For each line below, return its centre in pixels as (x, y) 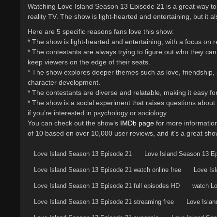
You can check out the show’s (74, 123)
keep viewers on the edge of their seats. (89, 62)
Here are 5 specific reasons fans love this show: (101, 31)
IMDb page (137, 123)
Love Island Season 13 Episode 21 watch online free (108, 170)
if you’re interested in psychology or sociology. (98, 113)
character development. (64, 82)
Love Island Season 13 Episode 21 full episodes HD (107, 186)
